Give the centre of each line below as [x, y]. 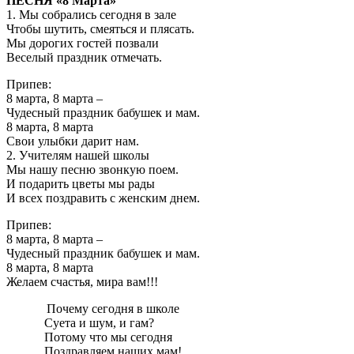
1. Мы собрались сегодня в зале [91, 15]
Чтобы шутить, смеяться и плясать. [100, 29]
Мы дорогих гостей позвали [83, 43]
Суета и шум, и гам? [99, 323]
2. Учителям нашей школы [78, 156]
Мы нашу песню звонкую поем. [92, 170]
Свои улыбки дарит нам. [73, 141]
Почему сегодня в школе [112, 309]
